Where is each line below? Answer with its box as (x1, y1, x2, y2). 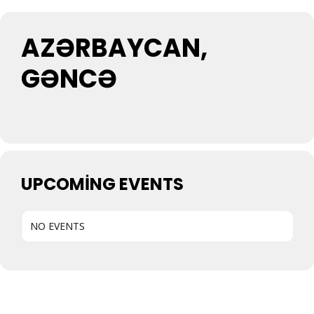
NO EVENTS (30, 219, 85, 233)
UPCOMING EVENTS (21, 172, 184, 196)
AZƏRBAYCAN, (21, 30, 207, 66)
